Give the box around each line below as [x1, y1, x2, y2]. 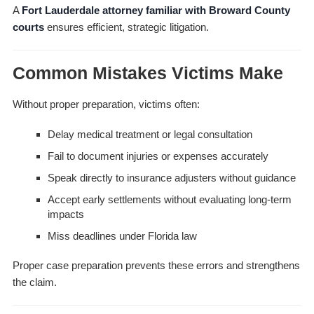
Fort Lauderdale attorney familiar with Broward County [21, 4, 290, 17]
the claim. [12, 276, 57, 289]
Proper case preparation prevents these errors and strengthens [12, 259, 300, 272]
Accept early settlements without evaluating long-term [47, 193, 292, 206]
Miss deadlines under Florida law [47, 230, 197, 243]
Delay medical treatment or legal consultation [47, 128, 252, 141]
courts [12, 21, 44, 34]
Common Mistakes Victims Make [12, 63, 283, 83]
